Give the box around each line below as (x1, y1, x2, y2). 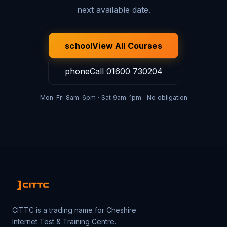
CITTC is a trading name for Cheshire (12, 206, 136, 214)
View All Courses (92, 41, 162, 51)
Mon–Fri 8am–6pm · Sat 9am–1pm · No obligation (40, 94, 187, 101)
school (65, 41, 93, 51)
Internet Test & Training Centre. (12, 217, 116, 226)
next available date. (77, 5, 150, 15)
